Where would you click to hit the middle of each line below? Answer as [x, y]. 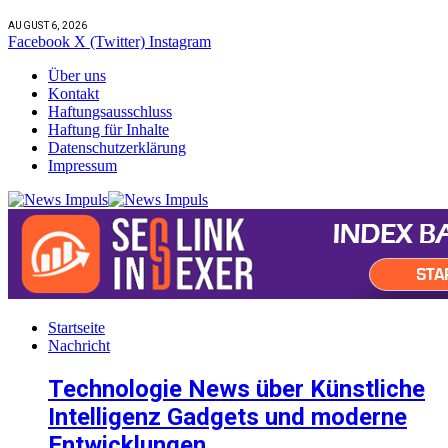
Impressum [82, 166]
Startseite [76, 328]
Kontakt [73, 94]
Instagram [180, 42]
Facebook [39, 42]
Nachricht [79, 346]
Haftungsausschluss [110, 112]
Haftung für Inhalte [108, 130]
